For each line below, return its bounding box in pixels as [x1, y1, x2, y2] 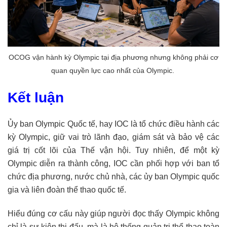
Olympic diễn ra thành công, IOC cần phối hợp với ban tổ [8, 159, 219, 168]
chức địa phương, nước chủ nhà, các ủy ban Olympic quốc [8, 172, 219, 181]
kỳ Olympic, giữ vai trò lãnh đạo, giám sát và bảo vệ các [8, 132, 219, 141]
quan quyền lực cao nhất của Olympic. [51, 66, 176, 74]
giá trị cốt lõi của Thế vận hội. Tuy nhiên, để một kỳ [8, 145, 219, 155]
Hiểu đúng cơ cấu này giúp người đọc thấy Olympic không [8, 209, 219, 218]
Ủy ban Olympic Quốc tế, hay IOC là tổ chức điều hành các [8, 119, 219, 128]
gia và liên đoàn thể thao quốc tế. [8, 185, 128, 194]
